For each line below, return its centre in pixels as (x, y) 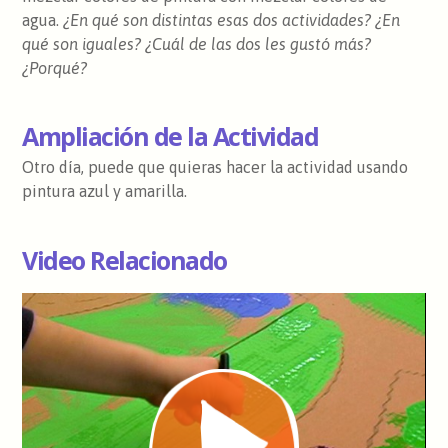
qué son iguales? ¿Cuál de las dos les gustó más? (199, 43)
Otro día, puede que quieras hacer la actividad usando (215, 167)
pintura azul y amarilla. (105, 191)
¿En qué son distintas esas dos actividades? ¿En (232, 19)
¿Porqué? (55, 67)
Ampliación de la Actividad (170, 136)
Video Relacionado (124, 259)
